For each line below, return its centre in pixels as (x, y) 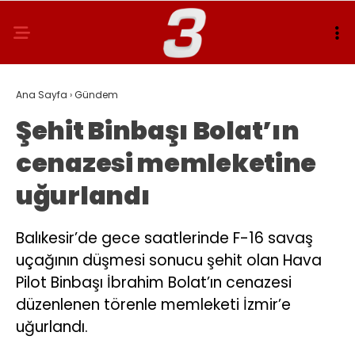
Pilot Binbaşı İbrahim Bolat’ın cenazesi (154, 282)
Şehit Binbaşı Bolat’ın (158, 130)
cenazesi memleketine (166, 163)
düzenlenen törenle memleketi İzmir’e (153, 305)
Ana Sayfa (42, 95)
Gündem (96, 95)
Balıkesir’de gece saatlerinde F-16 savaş (164, 238)
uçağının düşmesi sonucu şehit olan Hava (169, 260)
